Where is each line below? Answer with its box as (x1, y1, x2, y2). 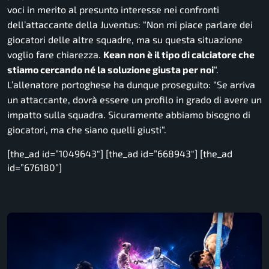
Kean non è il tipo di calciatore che (103, 49, 255, 61)
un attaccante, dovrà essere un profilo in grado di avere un (7, 94, 262, 106)
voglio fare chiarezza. (7, 49, 103, 61)
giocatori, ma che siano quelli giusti (7, 124, 162, 136)
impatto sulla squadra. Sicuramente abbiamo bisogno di (7, 109, 250, 121)
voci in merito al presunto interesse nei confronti (7, 4, 219, 16)
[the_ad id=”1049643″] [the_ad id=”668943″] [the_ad (7, 148, 232, 160)
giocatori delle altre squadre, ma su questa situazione (7, 34, 243, 46)
